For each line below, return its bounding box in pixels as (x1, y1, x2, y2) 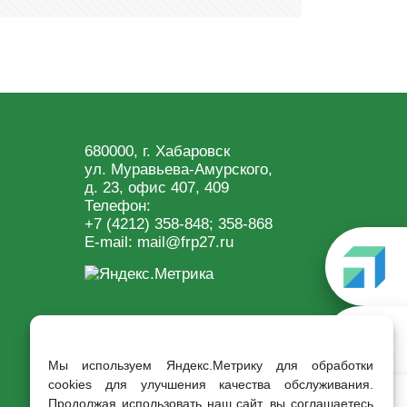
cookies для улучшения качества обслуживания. (48, 377, 373, 392)
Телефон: (84, 196, 152, 214)
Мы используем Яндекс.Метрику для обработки (48, 358, 373, 372)
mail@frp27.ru (137, 233, 234, 251)
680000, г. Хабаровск (84, 142, 231, 160)
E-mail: (84, 233, 138, 251)
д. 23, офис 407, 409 (84, 178, 230, 196)
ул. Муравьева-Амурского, (84, 160, 273, 178)
